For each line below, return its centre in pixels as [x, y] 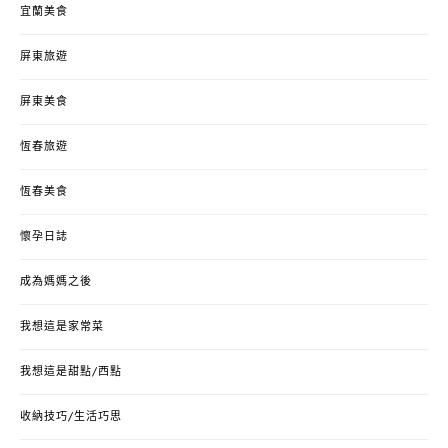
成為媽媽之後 [56, 281]
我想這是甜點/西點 [71, 371]
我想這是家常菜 [62, 326]
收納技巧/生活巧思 [71, 416]
